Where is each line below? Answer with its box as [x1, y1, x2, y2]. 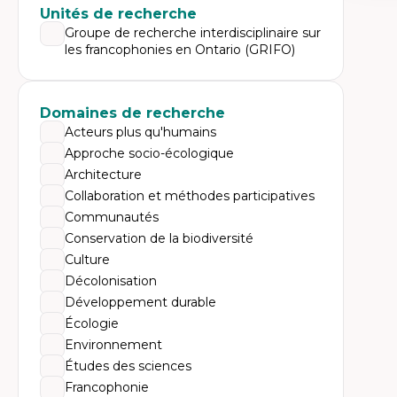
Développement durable [65, 294, 216, 310]
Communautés [65, 209, 159, 225]
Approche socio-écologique [65, 145, 234, 161]
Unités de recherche [40, 5, 197, 22]
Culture [65, 252, 110, 268]
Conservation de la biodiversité [65, 230, 253, 246]
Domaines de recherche [40, 105, 225, 121]
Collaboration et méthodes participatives [65, 188, 315, 204]
